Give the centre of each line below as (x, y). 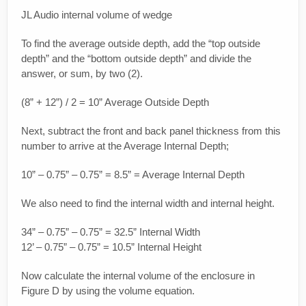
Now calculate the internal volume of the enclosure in (138, 276)
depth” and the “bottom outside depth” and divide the (136, 59)
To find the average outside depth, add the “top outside (141, 44)
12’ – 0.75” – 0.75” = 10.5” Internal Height (111, 247)
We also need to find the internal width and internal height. (148, 204)
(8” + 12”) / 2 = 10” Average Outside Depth (115, 102)
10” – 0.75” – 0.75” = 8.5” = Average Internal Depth (133, 175)
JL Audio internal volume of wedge (97, 15)
